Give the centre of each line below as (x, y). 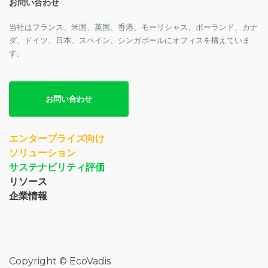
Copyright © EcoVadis (60, 261)
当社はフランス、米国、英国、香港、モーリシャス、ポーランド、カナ (133, 27)
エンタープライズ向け (57, 138)
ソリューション (42, 153)
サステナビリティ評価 (57, 167)
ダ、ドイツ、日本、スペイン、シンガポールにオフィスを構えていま (130, 40)
